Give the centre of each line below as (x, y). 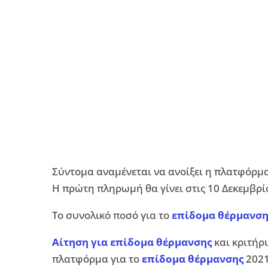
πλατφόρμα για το (97, 259)
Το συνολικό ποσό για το (112, 215)
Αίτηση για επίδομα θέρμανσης (132, 242)
